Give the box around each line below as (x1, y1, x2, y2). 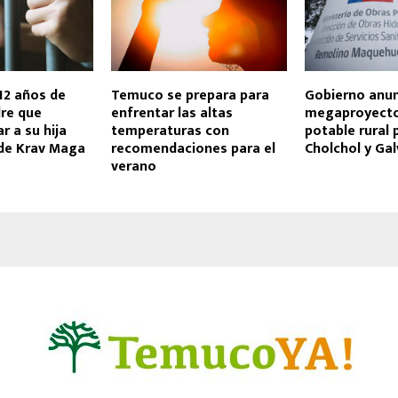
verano (110, 155, 156, 179)
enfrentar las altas (110, 101, 233, 126)
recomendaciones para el (110, 137, 275, 162)
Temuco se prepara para (110, 84, 269, 108)
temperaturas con (110, 119, 229, 144)
